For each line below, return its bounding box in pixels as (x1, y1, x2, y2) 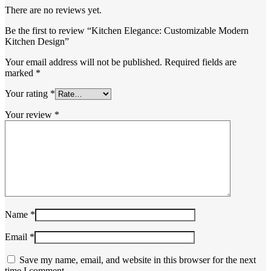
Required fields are (165, 57, 237, 68)
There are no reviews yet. (5, 5, 102, 16)
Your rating (5, 88, 50, 99)
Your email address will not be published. (5, 57, 162, 68)
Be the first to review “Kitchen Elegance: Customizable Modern (5, 25, 249, 36)
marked (5, 68, 36, 79)
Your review (5, 109, 54, 120)
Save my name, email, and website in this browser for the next (19, 255, 256, 266)
